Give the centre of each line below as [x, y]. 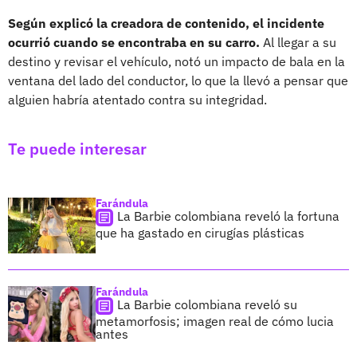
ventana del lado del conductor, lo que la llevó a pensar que [178, 80]
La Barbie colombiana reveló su [207, 304]
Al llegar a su [298, 42]
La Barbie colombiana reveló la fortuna [228, 216]
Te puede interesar [77, 148]
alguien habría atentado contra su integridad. [137, 99]
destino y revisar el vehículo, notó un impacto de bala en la [177, 61]
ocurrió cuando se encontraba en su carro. [134, 42]
